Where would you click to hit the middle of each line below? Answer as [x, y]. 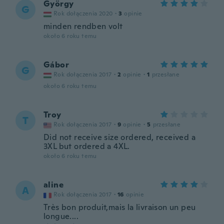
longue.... [61, 216]
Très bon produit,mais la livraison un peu [120, 207]
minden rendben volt [83, 26]
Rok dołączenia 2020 [83, 13]
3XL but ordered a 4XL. [87, 146]
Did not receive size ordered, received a [119, 137]
